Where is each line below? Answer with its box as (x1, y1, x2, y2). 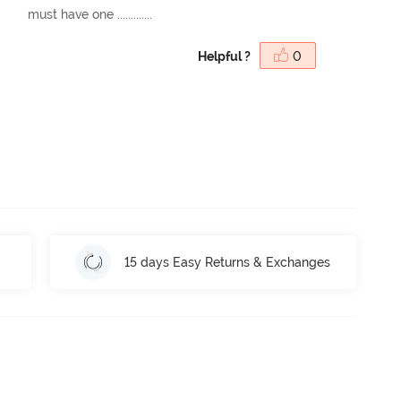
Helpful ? (198, 48, 251, 64)
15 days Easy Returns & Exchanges (124, 254, 331, 269)
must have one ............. (28, 6, 153, 21)
